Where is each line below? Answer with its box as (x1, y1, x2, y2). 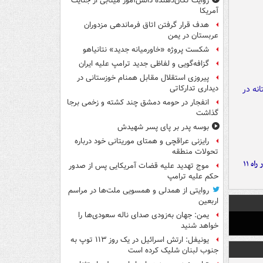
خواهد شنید (181, 220, 218, 232)
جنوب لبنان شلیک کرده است (128, 245, 218, 257)
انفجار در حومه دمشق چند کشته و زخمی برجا (67, 97, 209, 109)
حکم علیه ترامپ (167, 171, 218, 183)
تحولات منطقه (172, 146, 218, 158)
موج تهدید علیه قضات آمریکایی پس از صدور (69, 160, 209, 172)
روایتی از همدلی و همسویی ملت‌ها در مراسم (68, 185, 209, 197)
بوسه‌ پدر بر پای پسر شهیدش (117, 122, 209, 133)
